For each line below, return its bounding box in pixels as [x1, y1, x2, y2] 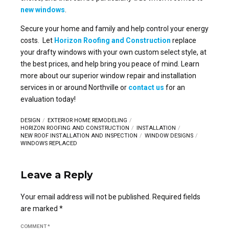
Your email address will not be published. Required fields [20, 192, 200, 201]
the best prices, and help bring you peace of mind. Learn [20, 59, 199, 68]
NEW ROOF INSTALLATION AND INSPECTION [20, 132, 138, 139]
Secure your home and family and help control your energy [20, 24, 209, 33]
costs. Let [20, 36, 54, 44]
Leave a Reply [20, 168, 93, 181]
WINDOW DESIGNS [144, 132, 193, 139]
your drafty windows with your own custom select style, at [20, 48, 207, 56]
